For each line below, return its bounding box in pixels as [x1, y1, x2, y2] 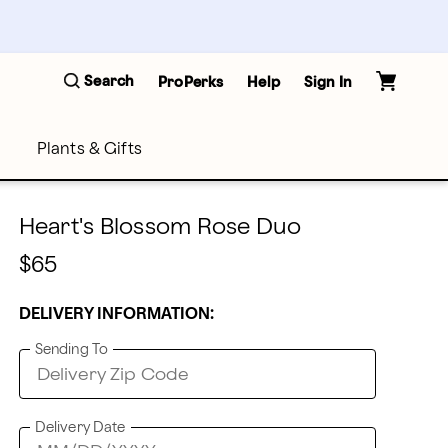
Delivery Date [34, 421, 126, 434]
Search [84, 75, 135, 88]
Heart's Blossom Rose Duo [18, 217, 302, 238]
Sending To [34, 343, 109, 356]
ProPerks [158, 75, 224, 89]
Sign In [303, 75, 352, 89]
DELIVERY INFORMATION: [18, 307, 214, 322]
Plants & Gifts [36, 142, 142, 157]
